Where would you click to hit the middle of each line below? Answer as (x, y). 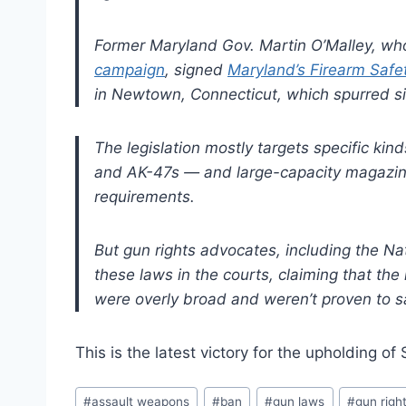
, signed (196, 69)
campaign (130, 69)
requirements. (145, 196)
